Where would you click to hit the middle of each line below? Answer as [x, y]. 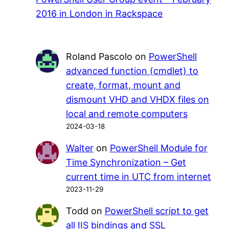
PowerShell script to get [156, 211]
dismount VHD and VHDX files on [137, 99]
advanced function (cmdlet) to [132, 71]
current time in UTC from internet [138, 176]
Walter [79, 148]
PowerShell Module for [158, 148]
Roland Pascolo [99, 56]
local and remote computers [127, 113]
